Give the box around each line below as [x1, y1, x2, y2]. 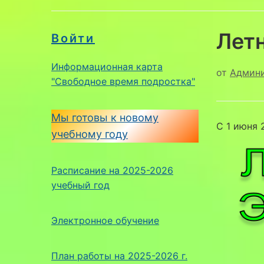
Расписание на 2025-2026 [51, 164, 173, 176]
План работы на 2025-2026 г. [51, 249, 187, 262]
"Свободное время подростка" [51, 75, 195, 87]
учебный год [51, 179, 110, 191]
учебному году [51, 127, 128, 140]
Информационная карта [51, 60, 163, 72]
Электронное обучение [51, 214, 159, 226]
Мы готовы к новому [51, 111, 159, 124]
